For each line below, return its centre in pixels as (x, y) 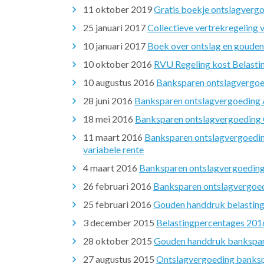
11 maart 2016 (113, 137)
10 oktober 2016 (118, 64)
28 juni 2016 (108, 100)
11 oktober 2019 (118, 9)
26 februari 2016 (117, 186)
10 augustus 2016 (119, 82)
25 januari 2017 (114, 27)
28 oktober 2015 (118, 241)
